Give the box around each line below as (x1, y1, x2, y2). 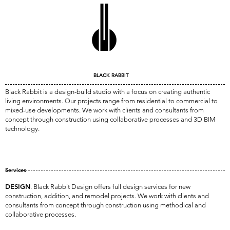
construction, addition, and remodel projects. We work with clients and (5, 192, 209, 200)
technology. (5, 125, 40, 132)
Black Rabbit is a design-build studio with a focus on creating (5, 88, 184, 95)
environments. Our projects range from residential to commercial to (21, 97, 218, 105)
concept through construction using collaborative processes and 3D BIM (5, 116, 216, 123)
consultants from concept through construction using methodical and (5, 201, 206, 209)
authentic (183, 88, 210, 95)
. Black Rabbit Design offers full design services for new (30, 183, 190, 190)
